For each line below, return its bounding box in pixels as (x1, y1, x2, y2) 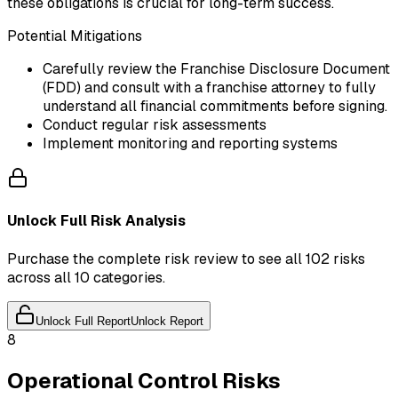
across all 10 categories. (7, 267, 165, 287)
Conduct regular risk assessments (43, 115, 267, 135)
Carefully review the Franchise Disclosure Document (43, 60, 390, 79)
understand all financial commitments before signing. (43, 97, 387, 116)
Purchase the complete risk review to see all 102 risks (7, 249, 365, 268)
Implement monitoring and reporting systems (43, 134, 338, 154)
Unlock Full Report (36, 314, 131, 328)
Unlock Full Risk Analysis (7, 211, 186, 231)
